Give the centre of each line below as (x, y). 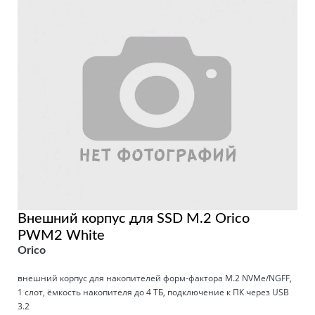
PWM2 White (61, 236)
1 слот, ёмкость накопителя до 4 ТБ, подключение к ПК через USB (153, 292)
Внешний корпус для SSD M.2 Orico (134, 219)
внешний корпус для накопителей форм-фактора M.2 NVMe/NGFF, (155, 278)
